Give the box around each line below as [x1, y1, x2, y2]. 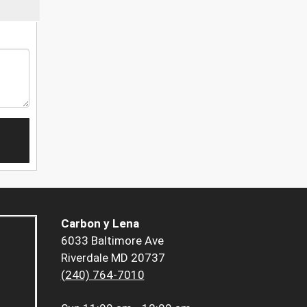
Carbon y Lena [60, 217, 139, 231]
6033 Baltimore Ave [60, 234, 164, 248]
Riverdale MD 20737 [60, 251, 165, 265]
